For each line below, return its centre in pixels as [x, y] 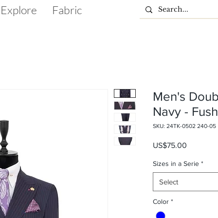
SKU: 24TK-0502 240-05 [184, 126]
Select [169, 182]
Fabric [67, 10]
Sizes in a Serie [176, 163]
